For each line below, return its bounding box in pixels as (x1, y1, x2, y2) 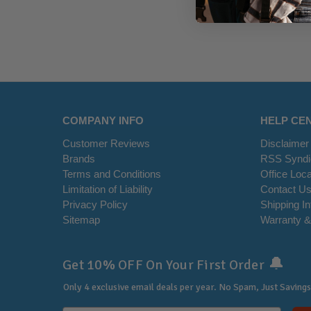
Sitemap (62, 214, 100, 226)
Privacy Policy (62, 199, 128, 211)
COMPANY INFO (62, 115, 144, 127)
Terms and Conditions (62, 168, 161, 180)
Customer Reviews (62, 137, 150, 150)
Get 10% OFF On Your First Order (62, 255, 264, 274)
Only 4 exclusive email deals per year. (63, 280, 219, 293)
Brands (62, 153, 95, 165)
